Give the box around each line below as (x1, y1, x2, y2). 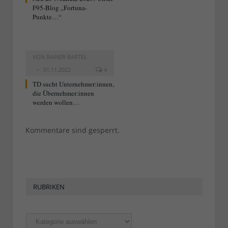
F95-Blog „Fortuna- (33, 3, 87, 13)
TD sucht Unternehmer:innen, (33, 79, 114, 89)
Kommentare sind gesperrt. (25, 125, 120, 135)
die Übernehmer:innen (33, 89, 94, 98)
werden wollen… (33, 98, 79, 107)
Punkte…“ (33, 12, 62, 22)
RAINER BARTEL (46, 53, 87, 61)
